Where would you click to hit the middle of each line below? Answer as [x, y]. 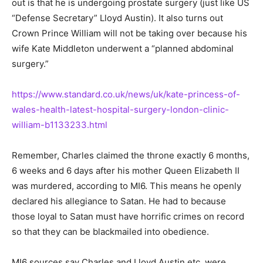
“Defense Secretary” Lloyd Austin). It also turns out [117, 18]
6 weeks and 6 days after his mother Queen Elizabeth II [126, 171]
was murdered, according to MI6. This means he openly [127, 186]
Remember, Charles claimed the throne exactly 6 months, [131, 156]
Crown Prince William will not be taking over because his [129, 33]
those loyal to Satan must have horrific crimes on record [128, 217]
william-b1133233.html [60, 125]
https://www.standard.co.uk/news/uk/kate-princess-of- [126, 95]
